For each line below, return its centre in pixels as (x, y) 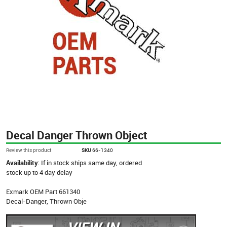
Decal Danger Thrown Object (77, 135)
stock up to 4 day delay (39, 172)
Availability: (24, 162)
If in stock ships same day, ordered (91, 162)
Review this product (29, 150)
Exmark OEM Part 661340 (43, 191)
